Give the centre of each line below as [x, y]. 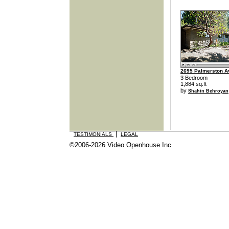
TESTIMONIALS [94, 134]
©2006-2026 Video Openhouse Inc [120, 145]
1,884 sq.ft [193, 84]
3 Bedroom [194, 78]
